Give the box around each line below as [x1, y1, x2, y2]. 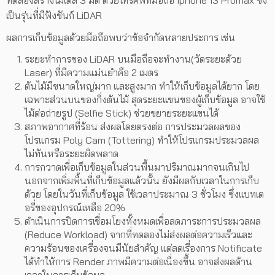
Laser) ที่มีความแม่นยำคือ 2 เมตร [25, 66, 158, 79]
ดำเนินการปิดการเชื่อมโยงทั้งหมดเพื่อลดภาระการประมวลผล [25, 215, 261, 228]
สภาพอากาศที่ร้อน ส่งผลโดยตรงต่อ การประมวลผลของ [25, 120, 241, 133]
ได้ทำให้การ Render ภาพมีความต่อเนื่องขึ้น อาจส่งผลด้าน [25, 255, 252, 268]
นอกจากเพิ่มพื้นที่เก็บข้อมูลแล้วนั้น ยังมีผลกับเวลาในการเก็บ [25, 174, 259, 187]
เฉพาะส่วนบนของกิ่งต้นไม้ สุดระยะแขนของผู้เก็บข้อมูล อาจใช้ [25, 93, 265, 106]
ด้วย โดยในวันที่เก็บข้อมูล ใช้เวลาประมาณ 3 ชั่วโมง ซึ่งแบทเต [25, 188, 264, 201]
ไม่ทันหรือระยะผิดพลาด [25, 147, 118, 160]
